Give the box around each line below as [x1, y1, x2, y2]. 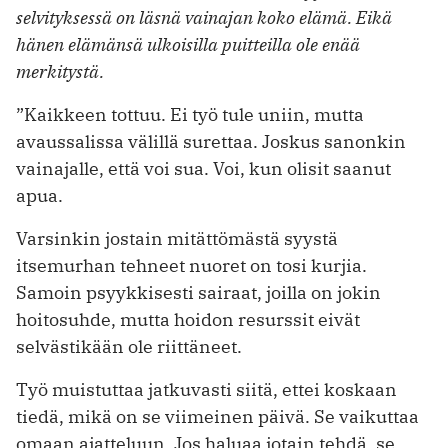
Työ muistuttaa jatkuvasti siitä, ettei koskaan [16, 378, 397, 402]
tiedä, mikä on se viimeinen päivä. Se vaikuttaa [16, 405, 419, 429]
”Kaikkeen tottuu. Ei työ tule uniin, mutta [16, 103, 364, 127]
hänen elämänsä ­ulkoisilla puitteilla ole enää [16, 33, 360, 57]
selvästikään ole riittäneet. [16, 335, 242, 359]
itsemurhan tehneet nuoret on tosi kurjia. [16, 254, 367, 278]
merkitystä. [16, 60, 104, 84]
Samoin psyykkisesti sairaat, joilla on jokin [16, 281, 381, 305]
